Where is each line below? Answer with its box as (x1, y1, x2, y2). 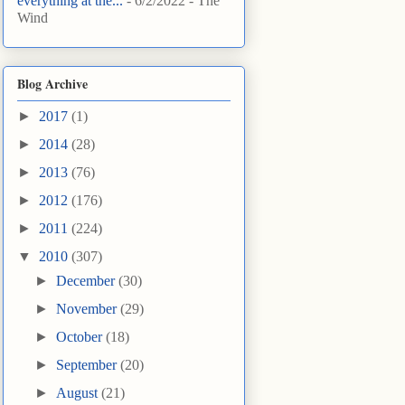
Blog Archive (17, 74, 88, 94)
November (56, 301, 121, 317)
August (56, 385, 102, 401)
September (56, 357, 121, 373)
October (56, 329, 107, 345)
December (56, 273, 119, 289)
